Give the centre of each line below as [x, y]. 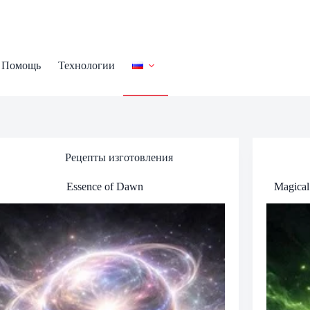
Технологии [86, 65]
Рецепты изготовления [119, 157]
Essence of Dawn [105, 186]
